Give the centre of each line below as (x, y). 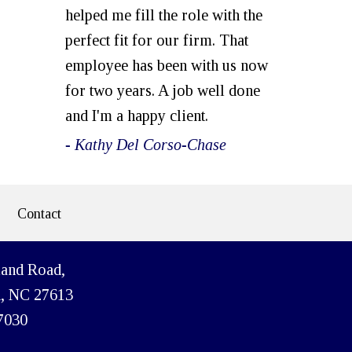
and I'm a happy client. (137, 115)
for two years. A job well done (163, 90)
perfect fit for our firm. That (157, 40)
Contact (39, 214)
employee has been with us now (167, 65)
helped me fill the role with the (164, 15)
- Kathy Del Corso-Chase (146, 145)
